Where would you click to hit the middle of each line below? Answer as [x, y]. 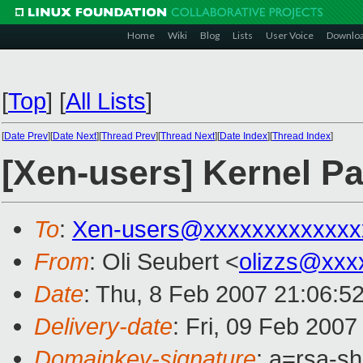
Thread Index [301, 136]
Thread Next [188, 136]
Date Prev [26, 136]
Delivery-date [103, 327]
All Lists [106, 101]
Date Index [243, 136]
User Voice [290, 35]
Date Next [75, 136]
